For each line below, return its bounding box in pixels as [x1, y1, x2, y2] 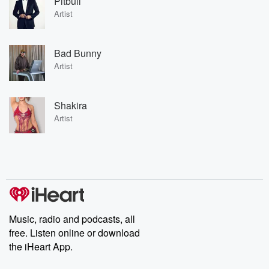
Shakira [54, 98, 87, 112]
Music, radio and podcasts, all [9, 212, 135, 226]
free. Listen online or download [9, 226, 140, 240]
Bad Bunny [54, 46, 101, 60]
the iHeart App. [9, 240, 73, 253]
